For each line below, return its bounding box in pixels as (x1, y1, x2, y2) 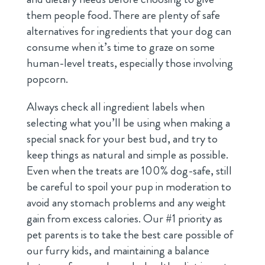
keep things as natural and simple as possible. (26, 146, 228, 164)
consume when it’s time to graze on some (26, 38, 215, 56)
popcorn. (26, 70, 68, 88)
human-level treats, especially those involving (26, 54, 233, 72)
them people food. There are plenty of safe (26, 7, 220, 24)
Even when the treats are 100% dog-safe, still (26, 162, 232, 180)
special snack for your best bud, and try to (26, 130, 218, 148)
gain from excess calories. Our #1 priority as (26, 210, 222, 228)
